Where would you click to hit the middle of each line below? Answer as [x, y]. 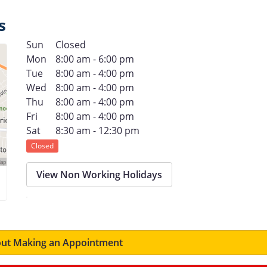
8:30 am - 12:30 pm [97, 131]
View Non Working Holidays [99, 175]
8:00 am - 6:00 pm [94, 59]
